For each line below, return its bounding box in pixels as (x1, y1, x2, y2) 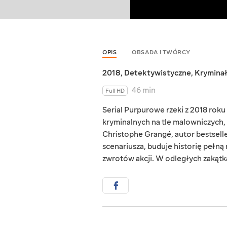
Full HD (105, 87, 125, 95)
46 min (132, 85, 156, 96)
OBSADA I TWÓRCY (132, 49, 191, 57)
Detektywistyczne (124, 68, 191, 79)
